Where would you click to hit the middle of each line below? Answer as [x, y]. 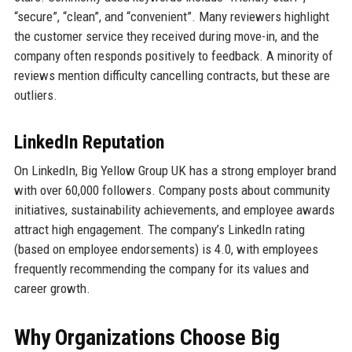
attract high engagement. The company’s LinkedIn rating [159, 229]
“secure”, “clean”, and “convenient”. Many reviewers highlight [171, 16]
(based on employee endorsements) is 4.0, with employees [166, 249]
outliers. [35, 95]
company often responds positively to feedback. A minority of [173, 55]
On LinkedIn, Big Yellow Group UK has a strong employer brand [175, 170]
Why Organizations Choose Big [147, 337]
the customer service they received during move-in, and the [166, 36]
